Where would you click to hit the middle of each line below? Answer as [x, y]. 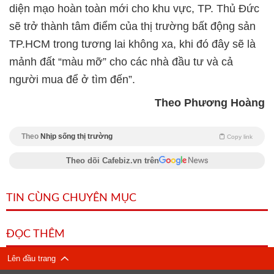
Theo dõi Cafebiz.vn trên [113, 160]
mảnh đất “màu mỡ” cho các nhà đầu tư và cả [121, 61]
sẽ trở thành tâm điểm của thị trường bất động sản [132, 26]
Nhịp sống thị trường [76, 136]
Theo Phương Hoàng [210, 102]
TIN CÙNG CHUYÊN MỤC [71, 198]
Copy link [240, 136]
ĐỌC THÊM [35, 234]
